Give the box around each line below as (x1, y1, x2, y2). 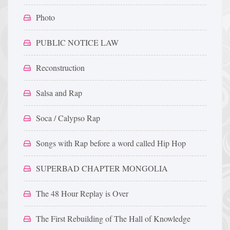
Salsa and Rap (36, 87, 82, 98)
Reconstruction (36, 62, 85, 73)
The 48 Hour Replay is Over (36, 188, 128, 199)
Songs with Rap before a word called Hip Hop (36, 138, 186, 148)
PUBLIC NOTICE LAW (36, 37, 119, 48)
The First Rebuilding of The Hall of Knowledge (36, 213, 190, 224)
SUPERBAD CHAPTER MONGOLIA (36, 163, 168, 174)
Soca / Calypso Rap (36, 112, 100, 123)
